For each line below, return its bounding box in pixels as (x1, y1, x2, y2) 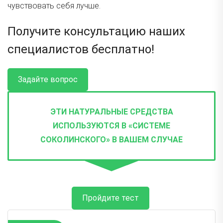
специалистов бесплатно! (7, 42, 154, 57)
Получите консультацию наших (7, 24, 185, 39)
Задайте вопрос (18, 75, 78, 84)
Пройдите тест (82, 193, 139, 203)
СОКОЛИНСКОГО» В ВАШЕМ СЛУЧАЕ (40, 135, 183, 144)
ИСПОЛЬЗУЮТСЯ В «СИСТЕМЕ (53, 121, 170, 130)
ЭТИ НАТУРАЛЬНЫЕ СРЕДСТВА (50, 107, 173, 116)
